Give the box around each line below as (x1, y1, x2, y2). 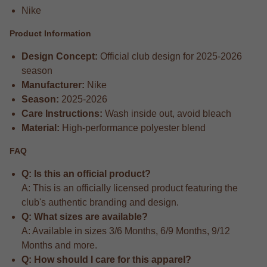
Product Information (10, 29, 91, 39)
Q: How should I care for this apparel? (21, 254, 191, 265)
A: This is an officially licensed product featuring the (21, 182, 238, 193)
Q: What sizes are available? (21, 211, 148, 222)
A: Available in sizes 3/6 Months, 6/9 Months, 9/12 (21, 225, 230, 236)
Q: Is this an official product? (21, 168, 151, 179)
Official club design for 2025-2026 (98, 51, 242, 61)
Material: (21, 122, 60, 133)
